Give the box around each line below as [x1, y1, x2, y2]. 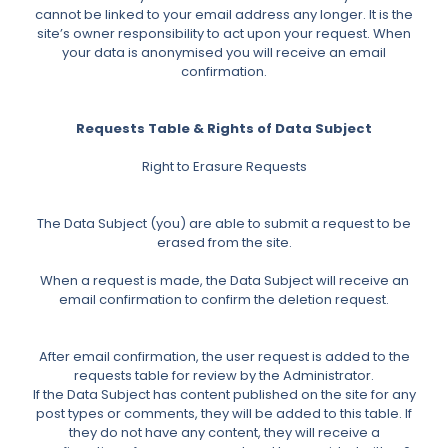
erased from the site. [156, 232, 292, 252]
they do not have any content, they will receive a [68, 422, 380, 442]
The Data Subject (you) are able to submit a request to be [37, 213, 411, 233]
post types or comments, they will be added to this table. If [36, 403, 412, 423]
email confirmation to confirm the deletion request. [59, 289, 389, 309]
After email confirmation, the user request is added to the [38, 346, 410, 366]
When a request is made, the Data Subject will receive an [39, 270, 409, 290]
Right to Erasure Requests [141, 156, 307, 176]
